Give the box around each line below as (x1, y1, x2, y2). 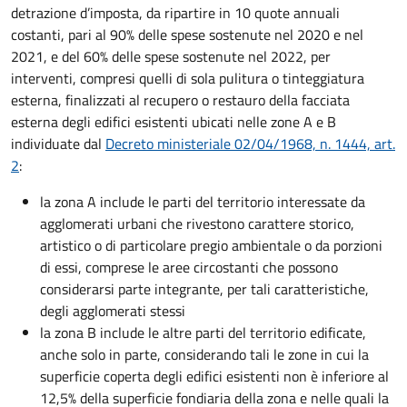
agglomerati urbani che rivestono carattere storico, (40, 212, 354, 234)
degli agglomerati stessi (40, 299, 185, 322)
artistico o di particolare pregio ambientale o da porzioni (40, 233, 382, 256)
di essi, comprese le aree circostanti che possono (40, 255, 338, 278)
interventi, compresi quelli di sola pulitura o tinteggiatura (11, 66, 364, 89)
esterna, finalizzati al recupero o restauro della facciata (11, 88, 350, 111)
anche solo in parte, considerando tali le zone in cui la (40, 342, 369, 365)
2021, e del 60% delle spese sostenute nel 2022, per (11, 45, 331, 67)
